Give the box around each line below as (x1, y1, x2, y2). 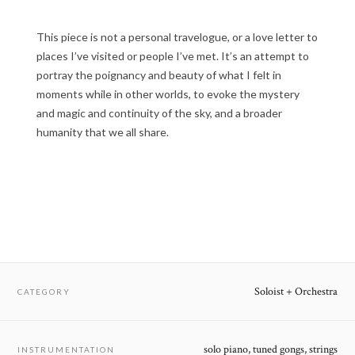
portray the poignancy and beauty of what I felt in (36, 67, 281, 82)
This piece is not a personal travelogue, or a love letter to (36, 29, 318, 44)
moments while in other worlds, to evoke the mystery (36, 86, 300, 101)
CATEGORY (17, 286, 71, 296)
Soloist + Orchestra (254, 284, 338, 299)
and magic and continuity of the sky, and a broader (36, 105, 282, 120)
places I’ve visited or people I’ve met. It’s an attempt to (36, 48, 309, 63)
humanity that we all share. (36, 124, 169, 139)
